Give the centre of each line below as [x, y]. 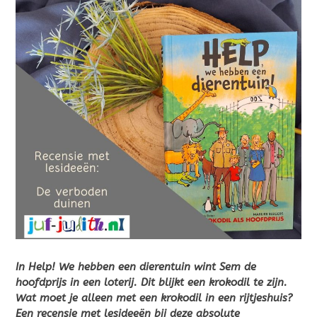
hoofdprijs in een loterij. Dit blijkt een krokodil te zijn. [151, 283]
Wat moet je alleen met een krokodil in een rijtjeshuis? [154, 298]
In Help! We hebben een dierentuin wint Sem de [136, 267]
